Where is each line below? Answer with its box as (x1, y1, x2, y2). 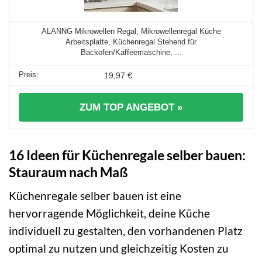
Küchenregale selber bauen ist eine (9, 189, 181, 203)
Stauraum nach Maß (9, 163, 128, 180)
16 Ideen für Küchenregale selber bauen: (9, 146, 246, 163)
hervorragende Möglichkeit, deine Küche (9, 206, 210, 220)
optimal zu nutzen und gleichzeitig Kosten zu (9, 242, 229, 256)
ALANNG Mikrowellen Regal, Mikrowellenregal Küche (41, 26, 221, 36)
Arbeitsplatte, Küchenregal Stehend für (65, 37, 196, 46)
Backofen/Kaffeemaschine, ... (80, 47, 182, 57)
